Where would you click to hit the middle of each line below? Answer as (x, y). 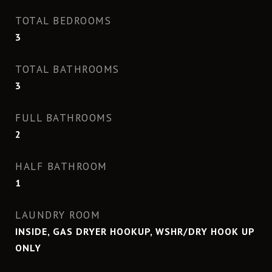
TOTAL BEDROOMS (63, 21)
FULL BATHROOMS (64, 118)
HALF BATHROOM (61, 166)
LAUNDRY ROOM (58, 215)
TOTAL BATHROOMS (67, 69)
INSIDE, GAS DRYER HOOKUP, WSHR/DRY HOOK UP (135, 231)
